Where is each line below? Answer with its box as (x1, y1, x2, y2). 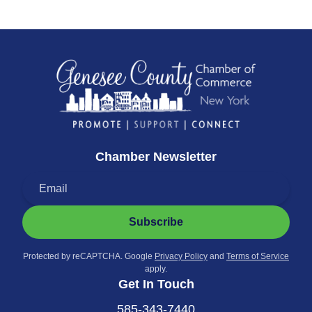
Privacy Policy (155, 251, 208, 261)
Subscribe (129, 215, 183, 228)
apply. (145, 263, 167, 274)
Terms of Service (226, 251, 289, 261)
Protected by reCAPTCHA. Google (23, 251, 155, 261)
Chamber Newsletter (95, 149, 217, 164)
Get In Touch (118, 276, 194, 291)
